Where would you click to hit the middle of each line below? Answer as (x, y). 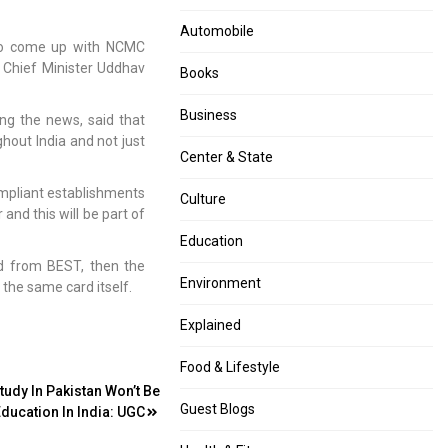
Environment (221, 283)
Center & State (227, 157)
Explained (211, 325)
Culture (203, 199)
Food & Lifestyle (230, 367)
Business (209, 115)
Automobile (217, 31)
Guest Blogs (218, 409)
